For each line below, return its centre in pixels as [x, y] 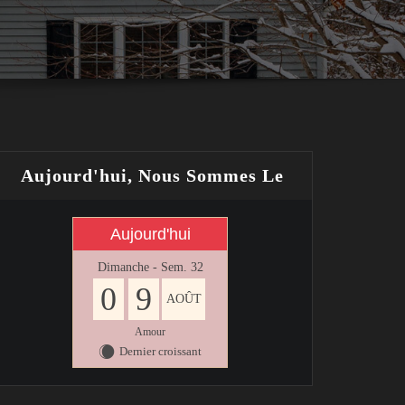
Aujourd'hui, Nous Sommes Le [152, 175]
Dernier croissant [160, 351]
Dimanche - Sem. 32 [150, 267]
